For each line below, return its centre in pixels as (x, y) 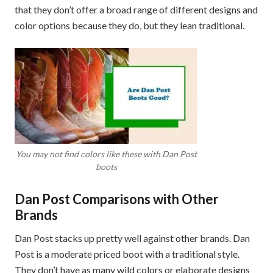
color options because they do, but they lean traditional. (129, 26)
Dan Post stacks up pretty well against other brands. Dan (132, 238)
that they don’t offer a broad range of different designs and (136, 10)
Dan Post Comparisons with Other (117, 199)
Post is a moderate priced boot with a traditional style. (127, 254)
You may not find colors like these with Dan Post (106, 154)
